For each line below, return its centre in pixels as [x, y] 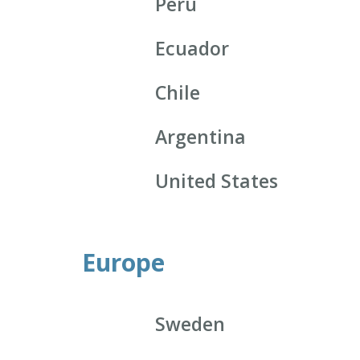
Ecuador [192, 49]
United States [217, 181]
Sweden [190, 324]
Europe [123, 263]
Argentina [201, 137]
